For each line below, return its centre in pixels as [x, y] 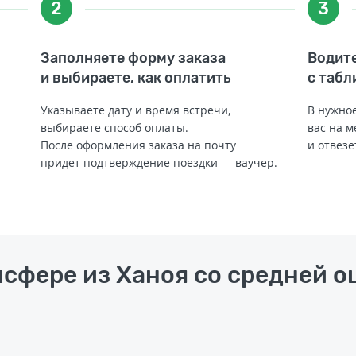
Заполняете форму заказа [133, 58]
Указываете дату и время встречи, [135, 110]
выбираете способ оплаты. [114, 128]
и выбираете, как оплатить [135, 78]
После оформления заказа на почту [138, 145]
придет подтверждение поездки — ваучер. [159, 163]
